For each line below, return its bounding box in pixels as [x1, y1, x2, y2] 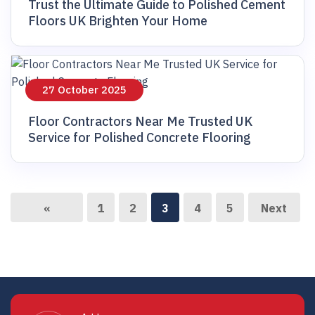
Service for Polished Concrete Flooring [28, 129, 251, 146]
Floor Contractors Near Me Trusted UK [28, 112, 252, 129]
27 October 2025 [42, 82, 127, 96]
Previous [22, 231, 71, 246]
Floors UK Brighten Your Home [28, 12, 207, 29]
